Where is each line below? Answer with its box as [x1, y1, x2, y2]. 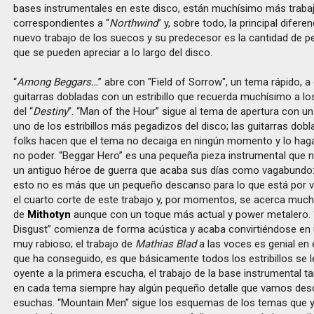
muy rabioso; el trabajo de [13, 238, 136, 250]
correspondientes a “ [13, 17, 110, 29]
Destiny [33, 105, 69, 118]
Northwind [109, 17, 158, 29]
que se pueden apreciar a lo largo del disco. [13, 46, 213, 59]
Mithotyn [27, 208, 71, 221]
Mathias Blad [135, 238, 197, 250]
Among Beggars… [17, 76, 99, 88]
